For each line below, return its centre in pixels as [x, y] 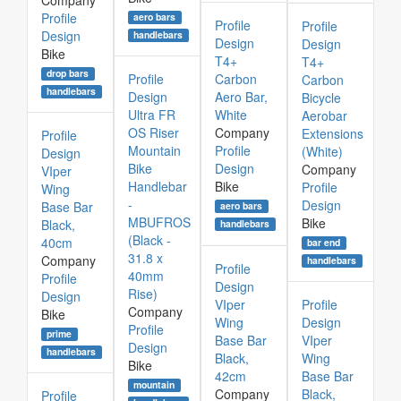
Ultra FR [152, 115]
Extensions [333, 133]
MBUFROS [159, 222]
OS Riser [154, 132]
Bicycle [321, 98]
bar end [324, 242]
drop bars [68, 73]
